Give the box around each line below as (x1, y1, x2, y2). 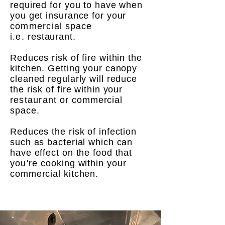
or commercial (57, 95, 123, 105)
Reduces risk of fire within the (10, 53, 142, 63)
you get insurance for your (10, 11, 127, 21)
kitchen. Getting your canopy (10, 63, 138, 73)
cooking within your (38, 158, 127, 168)
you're (10, 158, 38, 168)
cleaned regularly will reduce (10, 74, 138, 84)
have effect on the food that (10, 148, 133, 158)
